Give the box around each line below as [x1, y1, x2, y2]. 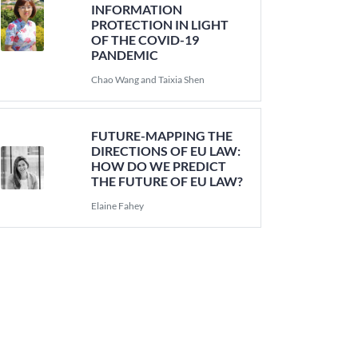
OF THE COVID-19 [91, 32, 200, 47]
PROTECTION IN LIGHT [91, 17, 229, 32]
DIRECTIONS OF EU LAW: [91, 143, 241, 158]
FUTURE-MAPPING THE [91, 128, 233, 143]
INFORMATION [91, 2, 183, 17]
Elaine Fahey [91, 200, 145, 212]
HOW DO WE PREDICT [91, 158, 227, 173]
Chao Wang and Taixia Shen [91, 74, 205, 86]
